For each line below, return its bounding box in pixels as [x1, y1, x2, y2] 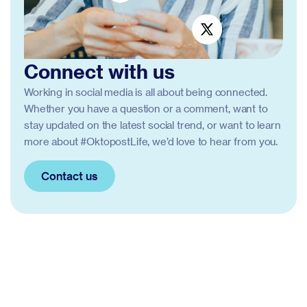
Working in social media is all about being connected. [24, 85, 268, 98]
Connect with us [24, 59, 175, 82]
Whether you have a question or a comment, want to [24, 101, 268, 114]
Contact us [41, 169, 98, 182]
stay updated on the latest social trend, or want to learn [24, 118, 281, 131]
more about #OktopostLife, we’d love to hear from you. [24, 134, 278, 147]
